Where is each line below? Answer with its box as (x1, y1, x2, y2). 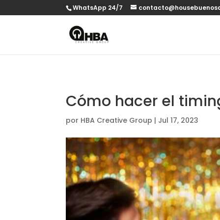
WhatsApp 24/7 (73, 3, 123, 12)
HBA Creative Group (81, 115, 153, 125)
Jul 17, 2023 (158, 115, 199, 125)
